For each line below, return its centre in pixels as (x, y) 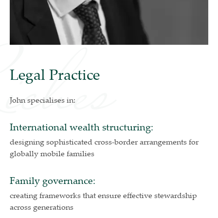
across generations (42, 207)
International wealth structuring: (82, 127)
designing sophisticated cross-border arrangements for (104, 142)
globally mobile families (52, 154)
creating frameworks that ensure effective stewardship (103, 195)
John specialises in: (43, 100)
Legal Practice (55, 74)
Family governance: (53, 181)
